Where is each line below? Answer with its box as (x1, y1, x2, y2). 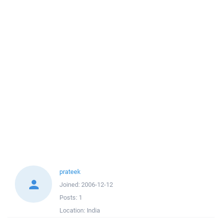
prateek (59, 167, 80, 176)
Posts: (59, 193, 79, 202)
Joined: (59, 180, 81, 189)
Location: (59, 206, 87, 215)
